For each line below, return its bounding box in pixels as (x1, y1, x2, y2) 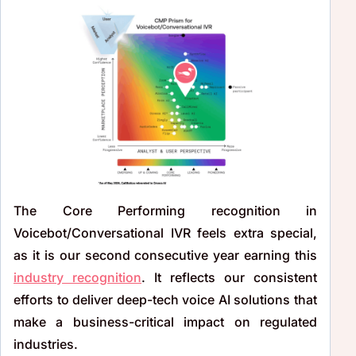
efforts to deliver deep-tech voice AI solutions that (14, 291, 317, 308)
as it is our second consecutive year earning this (14, 246, 317, 263)
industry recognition (14, 269, 141, 285)
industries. (14, 335, 78, 352)
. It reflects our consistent (141, 269, 317, 285)
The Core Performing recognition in (14, 202, 317, 219)
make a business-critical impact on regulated (14, 313, 317, 330)
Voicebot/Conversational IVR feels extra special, (14, 224, 317, 241)
